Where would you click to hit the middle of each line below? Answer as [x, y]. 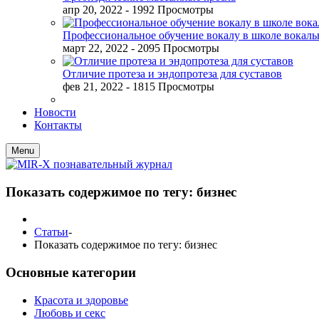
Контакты [58, 125]
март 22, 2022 [95, 48]
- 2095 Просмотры [175, 48]
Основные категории [71, 273]
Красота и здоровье [81, 300]
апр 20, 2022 [93, 10]
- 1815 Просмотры [170, 87]
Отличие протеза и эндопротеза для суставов [172, 74]
